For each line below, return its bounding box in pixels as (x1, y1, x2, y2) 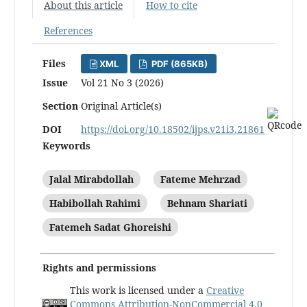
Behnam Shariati (167, 196, 247, 210)
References (44, 23, 93, 37)
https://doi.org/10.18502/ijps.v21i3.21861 (81, 122, 265, 136)
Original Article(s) (81, 99, 162, 112)
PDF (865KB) (149, 58, 208, 69)
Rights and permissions (42, 260, 156, 274)
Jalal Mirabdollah (49, 172, 134, 186)
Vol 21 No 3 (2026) (81, 75, 164, 89)
